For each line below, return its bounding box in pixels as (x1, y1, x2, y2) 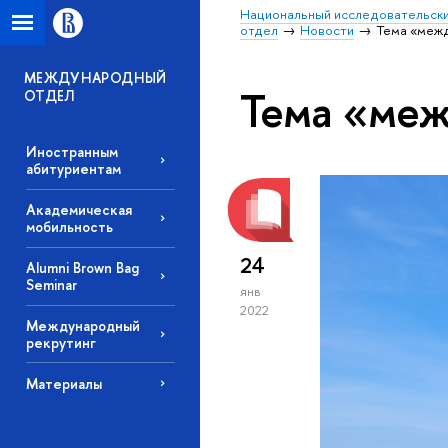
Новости (300, 21, 355, 39)
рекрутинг (25, 332, 96, 352)
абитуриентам (25, 159, 121, 179)
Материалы (25, 373, 102, 393)
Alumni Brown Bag (25, 258, 139, 278)
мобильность (25, 217, 113, 237)
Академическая (25, 200, 132, 220)
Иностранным (25, 142, 118, 162)
